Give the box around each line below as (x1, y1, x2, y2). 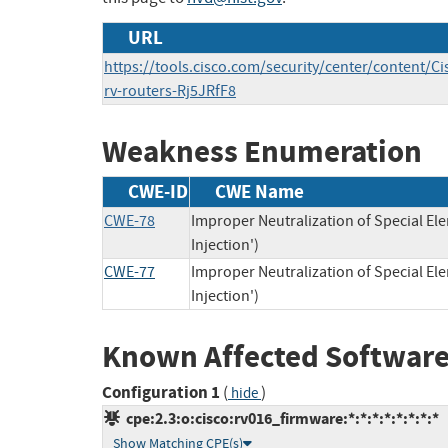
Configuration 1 (102, 381, 220, 405)
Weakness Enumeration (102, 131, 422, 173)
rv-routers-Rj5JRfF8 (104, 81, 236, 102)
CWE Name (215, 178, 304, 204)
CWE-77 (104, 261, 155, 282)
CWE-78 (104, 210, 155, 231)
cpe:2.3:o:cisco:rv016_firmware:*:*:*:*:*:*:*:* (120, 408, 439, 430)
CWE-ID (128, 178, 188, 204)
